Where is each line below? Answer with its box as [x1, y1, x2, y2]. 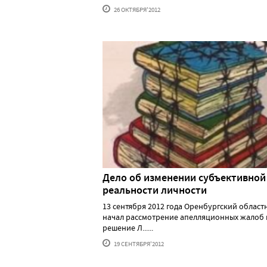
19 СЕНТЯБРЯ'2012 [113, 240, 164, 249]
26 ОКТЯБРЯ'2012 [113, 5, 160, 14]
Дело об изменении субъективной [103, 170, 266, 185]
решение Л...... [103, 222, 153, 234]
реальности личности [103, 183, 207, 198]
